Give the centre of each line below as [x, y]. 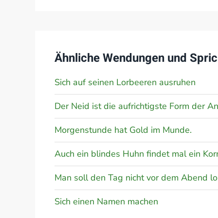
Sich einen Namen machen [106, 201]
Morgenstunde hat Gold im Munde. [123, 130]
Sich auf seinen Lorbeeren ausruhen [125, 82]
